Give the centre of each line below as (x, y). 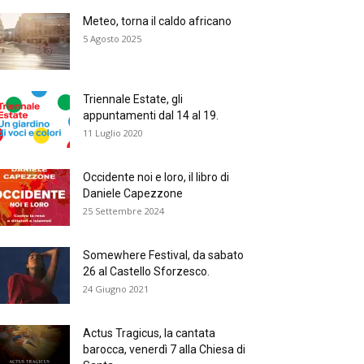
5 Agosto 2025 (112, 39)
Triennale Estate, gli (133, 99)
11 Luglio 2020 (113, 133)
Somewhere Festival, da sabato (163, 255)
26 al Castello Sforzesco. (146, 271)
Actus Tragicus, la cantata (149, 333)
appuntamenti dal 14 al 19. (151, 115)
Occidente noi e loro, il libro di (156, 177)
